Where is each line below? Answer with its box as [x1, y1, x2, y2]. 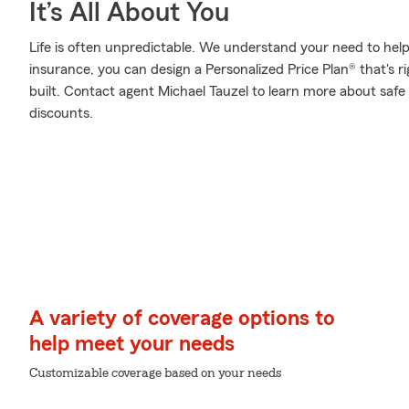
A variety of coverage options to [29, 308, 335, 330]
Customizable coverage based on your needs [29, 367, 281, 380]
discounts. [29, 106, 93, 121]
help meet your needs [29, 333, 235, 355]
